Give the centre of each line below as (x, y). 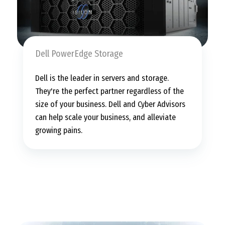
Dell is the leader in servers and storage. (102, 78)
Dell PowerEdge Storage (79, 53)
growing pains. (60, 131)
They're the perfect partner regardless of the (109, 91)
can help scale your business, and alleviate (105, 118)
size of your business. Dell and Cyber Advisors (110, 104)
